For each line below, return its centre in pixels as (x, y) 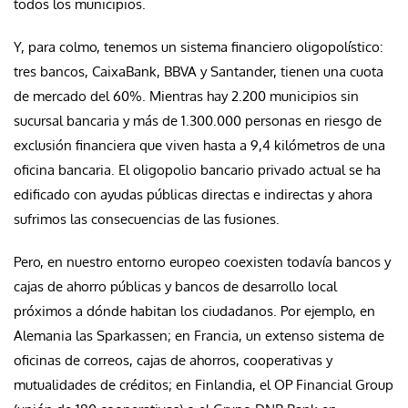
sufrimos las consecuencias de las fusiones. (147, 219)
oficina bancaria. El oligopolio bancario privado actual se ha (197, 169)
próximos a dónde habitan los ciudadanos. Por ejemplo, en (194, 311)
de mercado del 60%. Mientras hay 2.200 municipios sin (186, 96)
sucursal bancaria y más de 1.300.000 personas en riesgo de (198, 120)
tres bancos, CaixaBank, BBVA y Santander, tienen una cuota (199, 71)
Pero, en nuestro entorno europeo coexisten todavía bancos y (202, 261)
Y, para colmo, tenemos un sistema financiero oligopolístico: (199, 46)
